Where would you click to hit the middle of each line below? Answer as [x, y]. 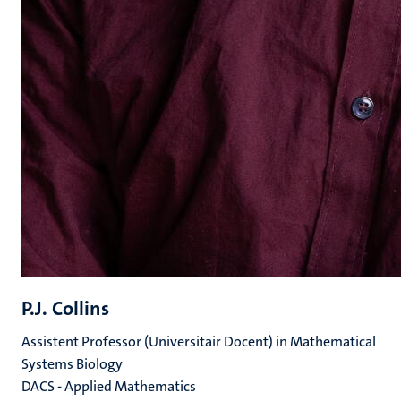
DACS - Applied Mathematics [109, 386]
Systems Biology [72, 364]
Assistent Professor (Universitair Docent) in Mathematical [199, 341]
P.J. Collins [65, 308]
